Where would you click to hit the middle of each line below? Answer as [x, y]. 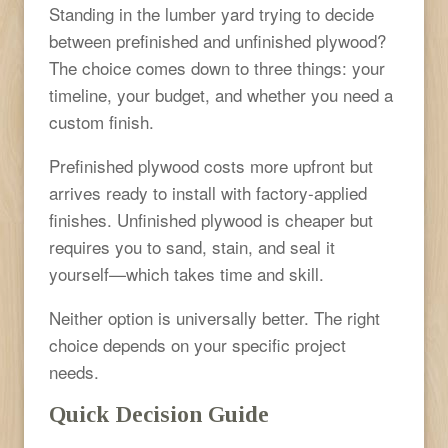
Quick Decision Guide [159, 414]
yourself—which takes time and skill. [186, 273]
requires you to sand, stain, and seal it [192, 246]
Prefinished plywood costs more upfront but [211, 165]
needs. [74, 371]
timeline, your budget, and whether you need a [221, 94]
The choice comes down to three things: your [217, 67]
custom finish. [101, 121]
